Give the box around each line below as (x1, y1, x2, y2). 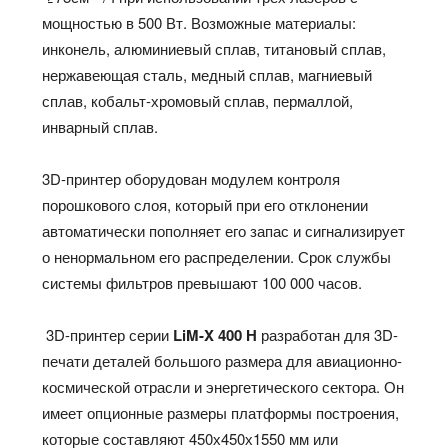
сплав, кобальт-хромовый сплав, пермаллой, (42, 90, 354, 112)
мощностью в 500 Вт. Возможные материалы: (42, 12, 357, 34)
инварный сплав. (42, 116, 167, 138)
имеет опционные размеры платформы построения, (42, 402, 400, 424)
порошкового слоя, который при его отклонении (42, 194, 369, 216)
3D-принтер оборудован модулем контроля (42, 168, 341, 190)
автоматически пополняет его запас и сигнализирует (42, 220, 406, 242)
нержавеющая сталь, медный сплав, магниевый (42, 64, 373, 86)
